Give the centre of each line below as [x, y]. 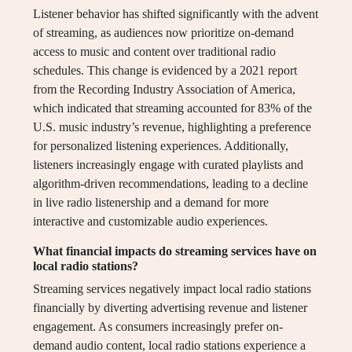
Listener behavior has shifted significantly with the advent [176, 14]
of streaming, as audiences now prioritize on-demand [163, 33]
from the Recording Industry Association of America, [164, 90]
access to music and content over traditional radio [154, 52]
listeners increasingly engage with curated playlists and [168, 165]
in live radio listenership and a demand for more [151, 203]
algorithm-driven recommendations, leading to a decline [170, 184]
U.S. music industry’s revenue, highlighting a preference [172, 127]
